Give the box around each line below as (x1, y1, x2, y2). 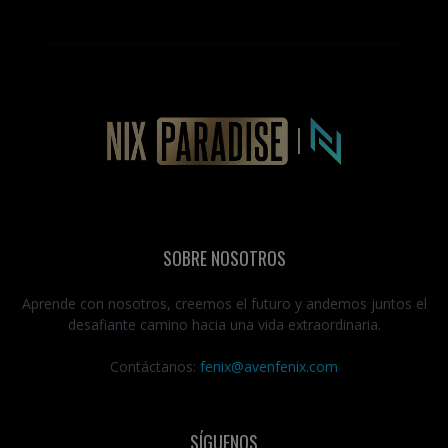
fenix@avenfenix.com (200, 356, 338, 376)
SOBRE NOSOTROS (162, 244, 286, 271)
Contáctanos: (110, 356, 200, 376)
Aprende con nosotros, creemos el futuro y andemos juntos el (21, 293, 427, 313)
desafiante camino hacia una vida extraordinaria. (67, 314, 381, 334)
